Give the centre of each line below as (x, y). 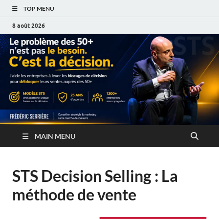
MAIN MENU (55, 136)
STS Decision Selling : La (95, 175)
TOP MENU (39, 9)
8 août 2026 (29, 25)
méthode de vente (74, 194)
